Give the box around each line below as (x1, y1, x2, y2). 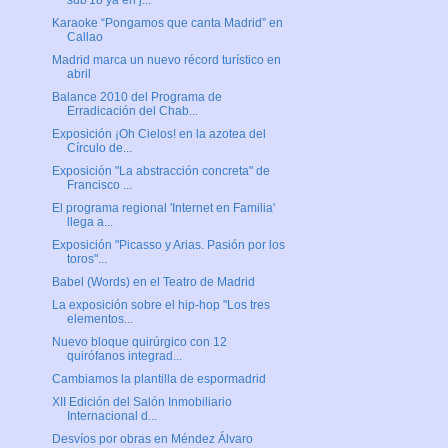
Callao (66, 30, 103, 45)
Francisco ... (66, 178, 132, 193)
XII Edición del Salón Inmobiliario (51, 395, 232, 410)
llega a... (66, 215, 113, 230)
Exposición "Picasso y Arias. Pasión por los (51, 238, 285, 253)
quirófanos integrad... (66, 349, 182, 364)
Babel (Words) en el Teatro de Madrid (51, 275, 255, 290)
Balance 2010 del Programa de (51, 90, 222, 105)
